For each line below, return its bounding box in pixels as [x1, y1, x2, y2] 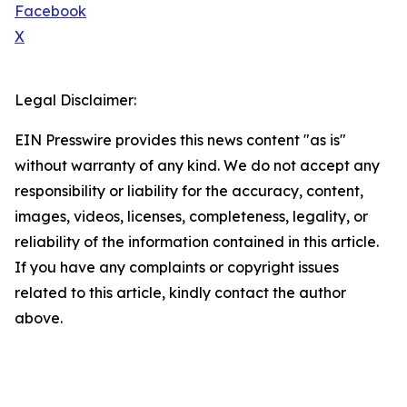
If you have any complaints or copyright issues [15, 258, 339, 277]
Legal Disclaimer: [15, 91, 136, 110]
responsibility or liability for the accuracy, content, [15, 182, 363, 201]
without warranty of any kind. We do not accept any [15, 156, 380, 175]
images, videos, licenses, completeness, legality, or [15, 207, 368, 226]
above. [15, 309, 63, 328]
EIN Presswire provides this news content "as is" [15, 131, 346, 150]
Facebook [15, 2, 86, 21]
